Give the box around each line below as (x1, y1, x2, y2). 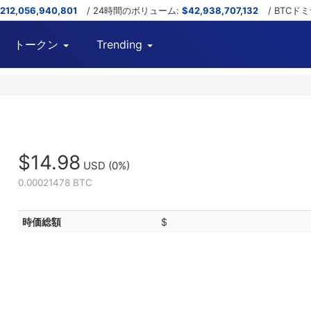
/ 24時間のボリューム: (87, 5, 182, 16)
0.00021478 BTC (17, 177, 92, 188)
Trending (96, 37, 142, 51)
